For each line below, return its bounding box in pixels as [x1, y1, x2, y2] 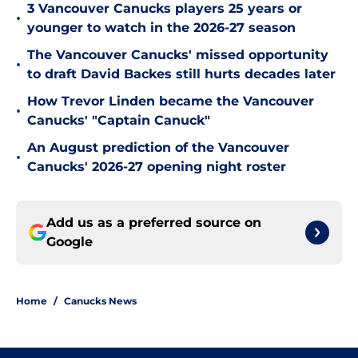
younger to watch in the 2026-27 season [27, 20, 296, 36]
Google [46, 234, 93, 250]
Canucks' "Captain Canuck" [27, 113, 210, 129]
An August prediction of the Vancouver [27, 140, 289, 156]
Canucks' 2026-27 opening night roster [27, 159, 286, 175]
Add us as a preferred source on [46, 215, 261, 231]
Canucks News [64, 295, 137, 308]
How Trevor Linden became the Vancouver [27, 93, 314, 109]
